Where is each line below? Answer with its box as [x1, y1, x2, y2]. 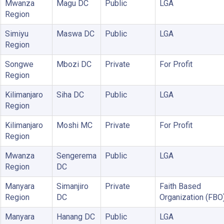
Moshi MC [56, 120, 92, 130]
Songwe [4, 59, 33, 69]
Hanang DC [56, 211, 95, 221]
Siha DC [56, 89, 84, 99]
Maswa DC [56, 28, 94, 38]
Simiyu [4, 28, 28, 38]
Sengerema [56, 150, 96, 160]
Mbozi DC [56, 59, 91, 69]
